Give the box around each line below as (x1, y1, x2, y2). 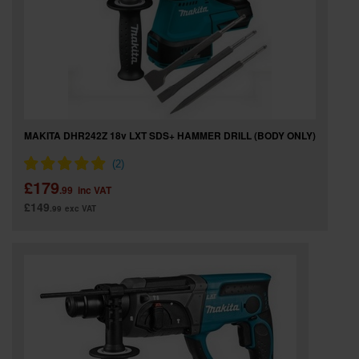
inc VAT (78, 183, 111, 197)
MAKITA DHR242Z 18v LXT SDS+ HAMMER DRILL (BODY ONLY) (24, 128, 316, 143)
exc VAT (65, 203, 96, 214)
